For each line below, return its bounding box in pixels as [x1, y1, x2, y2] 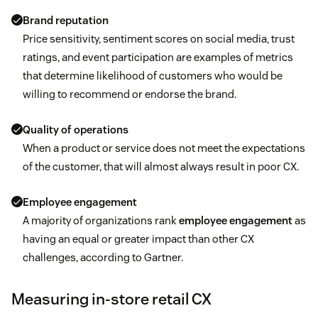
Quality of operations [23, 122, 128, 136]
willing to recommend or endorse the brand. [23, 87, 236, 101]
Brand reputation [23, 13, 109, 27]
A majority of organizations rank [23, 213, 177, 227]
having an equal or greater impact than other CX [23, 231, 254, 246]
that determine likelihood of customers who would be [23, 68, 283, 82]
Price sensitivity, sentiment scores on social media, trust [23, 31, 295, 45]
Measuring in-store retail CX [11, 288, 212, 309]
